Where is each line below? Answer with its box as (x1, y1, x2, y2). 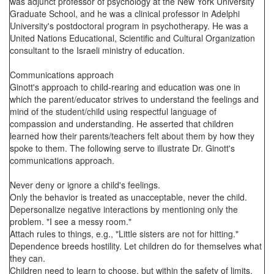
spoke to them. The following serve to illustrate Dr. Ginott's (10, 142, 235, 154)
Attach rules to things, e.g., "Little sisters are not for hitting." (10, 228, 239, 240)
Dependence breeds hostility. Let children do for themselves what (10, 240, 262, 252)
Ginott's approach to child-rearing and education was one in (10, 81, 240, 93)
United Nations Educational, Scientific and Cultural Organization (10, 32, 255, 44)
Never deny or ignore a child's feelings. (10, 179, 160, 191)
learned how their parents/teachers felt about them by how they (10, 130, 254, 142)
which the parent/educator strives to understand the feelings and (10, 93, 259, 105)
